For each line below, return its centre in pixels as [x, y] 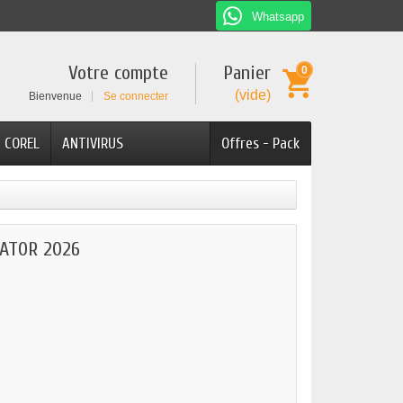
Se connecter [136, 96]
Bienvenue [57, 96]
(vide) [253, 95]
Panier [247, 73]
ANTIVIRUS [93, 144]
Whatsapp [276, 17]
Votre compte [118, 73]
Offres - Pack [260, 144]
